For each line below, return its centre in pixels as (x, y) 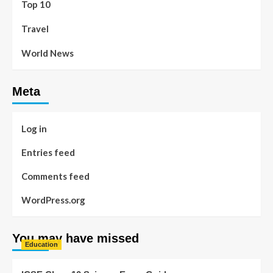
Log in (34, 128)
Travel (35, 28)
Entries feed (48, 152)
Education (41, 244)
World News (48, 53)
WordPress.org (53, 200)
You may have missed (76, 238)
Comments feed (55, 176)
